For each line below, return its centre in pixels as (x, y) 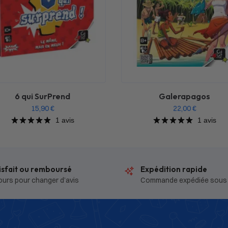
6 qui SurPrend (43, 96)
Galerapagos (185, 96)
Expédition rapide (174, 169)
